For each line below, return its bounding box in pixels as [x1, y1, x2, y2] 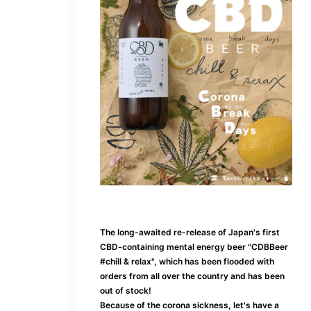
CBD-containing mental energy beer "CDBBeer [100, 241, 288, 252]
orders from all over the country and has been [100, 270, 285, 281]
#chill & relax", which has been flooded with [100, 255, 274, 267]
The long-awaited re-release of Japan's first [100, 226, 280, 237]
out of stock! [100, 285, 151, 296]
